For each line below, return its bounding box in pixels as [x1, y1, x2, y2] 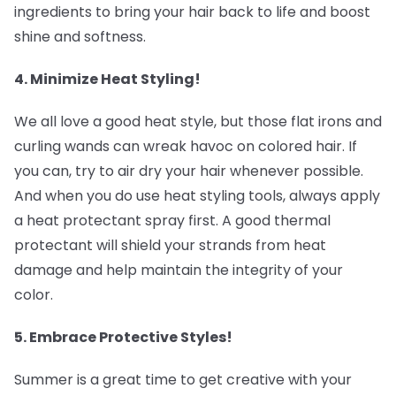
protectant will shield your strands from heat [14, 235, 326, 255]
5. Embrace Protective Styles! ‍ [14, 327, 235, 347]
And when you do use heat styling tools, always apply [14, 186, 380, 206]
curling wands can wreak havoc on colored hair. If [14, 136, 357, 156]
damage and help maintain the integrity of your [14, 260, 343, 280]
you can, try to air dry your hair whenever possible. [14, 161, 363, 181]
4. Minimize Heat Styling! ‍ [14, 69, 203, 89]
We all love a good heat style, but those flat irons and [14, 111, 382, 132]
